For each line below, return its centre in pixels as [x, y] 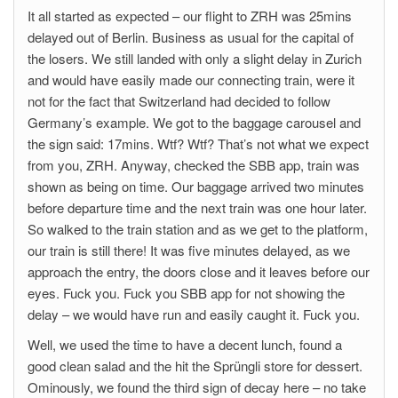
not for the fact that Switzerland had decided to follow [179, 101]
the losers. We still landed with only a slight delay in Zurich [195, 58]
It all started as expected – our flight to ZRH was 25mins [190, 16]
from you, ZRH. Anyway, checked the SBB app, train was [194, 165]
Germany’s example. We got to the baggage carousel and [194, 122]
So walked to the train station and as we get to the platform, [198, 229]
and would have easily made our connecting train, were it [191, 80]
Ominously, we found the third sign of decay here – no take [197, 387]
